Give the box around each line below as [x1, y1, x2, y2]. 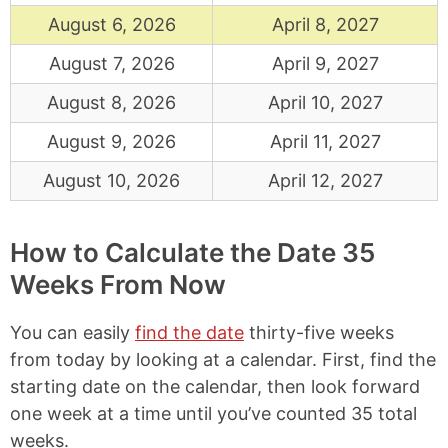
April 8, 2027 [271, 14, 379, 35]
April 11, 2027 [269, 131, 381, 152]
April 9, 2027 [271, 53, 379, 74]
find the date [135, 322, 244, 343]
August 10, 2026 [43, 170, 180, 191]
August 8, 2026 [47, 92, 176, 113]
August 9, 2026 [47, 131, 176, 152]
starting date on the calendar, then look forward [10, 376, 420, 397]
